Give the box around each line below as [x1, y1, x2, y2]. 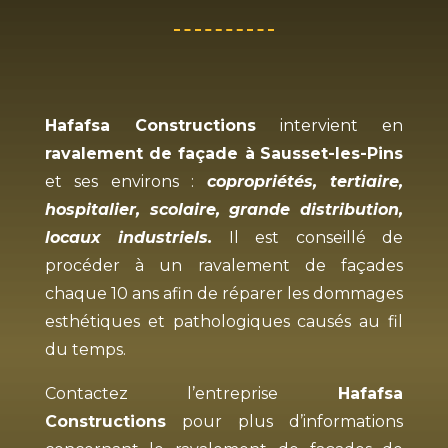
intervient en [255, 115, 404, 135]
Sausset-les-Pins [260, 143, 404, 163]
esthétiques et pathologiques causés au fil [44, 311, 404, 331]
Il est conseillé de [212, 227, 404, 247]
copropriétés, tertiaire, [206, 171, 404, 191]
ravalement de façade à [44, 143, 255, 163]
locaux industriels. [44, 227, 213, 247]
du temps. [44, 339, 126, 359]
